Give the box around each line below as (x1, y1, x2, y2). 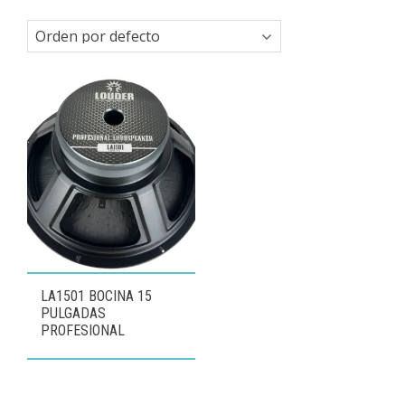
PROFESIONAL (41, 321, 125, 339)
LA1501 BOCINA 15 (41, 287, 152, 305)
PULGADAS (41, 304, 106, 322)
